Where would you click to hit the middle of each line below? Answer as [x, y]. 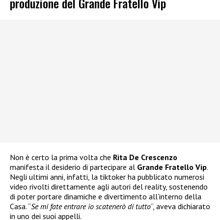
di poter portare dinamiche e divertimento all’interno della [106, 197]
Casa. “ [20, 206]
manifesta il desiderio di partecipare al [73, 167]
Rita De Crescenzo [145, 157]
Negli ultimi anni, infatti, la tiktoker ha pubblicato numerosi [107, 177]
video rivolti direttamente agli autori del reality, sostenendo [109, 187]
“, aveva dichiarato [180, 206]
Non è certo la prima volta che [61, 157]
